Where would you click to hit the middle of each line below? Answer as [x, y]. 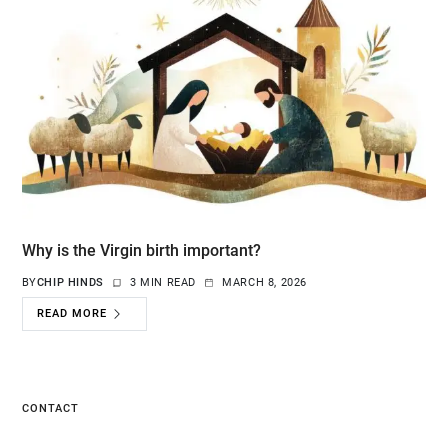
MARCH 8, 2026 [265, 282]
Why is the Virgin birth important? [141, 250]
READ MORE [72, 314]
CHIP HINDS [70, 282]
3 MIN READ [163, 282]
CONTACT [50, 408]
